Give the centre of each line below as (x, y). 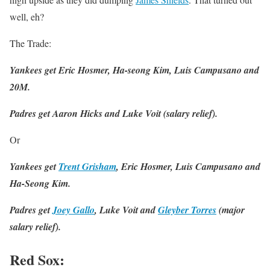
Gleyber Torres (187, 209)
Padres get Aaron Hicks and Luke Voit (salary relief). (114, 113)
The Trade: (30, 43)
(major (231, 209)
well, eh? (27, 16)
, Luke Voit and (126, 209)
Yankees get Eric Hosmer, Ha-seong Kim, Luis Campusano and (134, 70)
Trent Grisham (87, 166)
